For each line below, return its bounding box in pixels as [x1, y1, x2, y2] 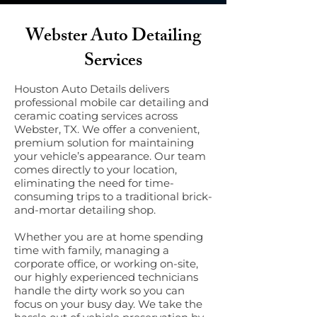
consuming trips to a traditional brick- [14, 190, 212, 203]
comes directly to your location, [14, 163, 177, 176]
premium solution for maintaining [14, 136, 194, 149]
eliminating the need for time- [14, 176, 174, 190]
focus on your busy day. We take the [14, 297, 202, 311]
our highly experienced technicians [14, 270, 198, 284]
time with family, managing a [14, 243, 169, 257]
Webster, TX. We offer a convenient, [14, 122, 200, 136]
